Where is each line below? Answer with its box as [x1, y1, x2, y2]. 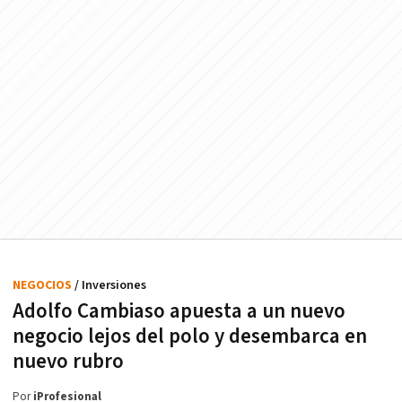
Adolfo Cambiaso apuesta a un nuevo [13, 298, 345, 326]
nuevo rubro [13, 348, 124, 376]
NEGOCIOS [13, 277, 74, 294]
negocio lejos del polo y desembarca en [13, 323, 367, 351]
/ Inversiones [74, 277, 146, 294]
